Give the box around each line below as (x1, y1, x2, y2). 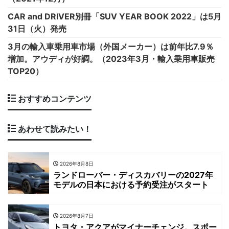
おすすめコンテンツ (16, 94, 91, 104)
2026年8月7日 (58, 213, 94, 219)
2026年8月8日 (58, 161, 94, 167)
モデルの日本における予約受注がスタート (53, 179, 209, 190)
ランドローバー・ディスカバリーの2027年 (53, 170, 213, 180)
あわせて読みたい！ (16, 124, 91, 134)
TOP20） (8, 66, 43, 77)
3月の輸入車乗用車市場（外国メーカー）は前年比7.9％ (8, 41, 214, 52)
